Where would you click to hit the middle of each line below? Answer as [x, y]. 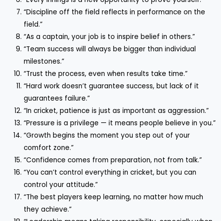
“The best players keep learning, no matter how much [114, 197]
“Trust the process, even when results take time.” [106, 74]
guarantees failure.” [57, 99]
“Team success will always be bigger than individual [110, 49]
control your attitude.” [61, 185]
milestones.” [44, 62]
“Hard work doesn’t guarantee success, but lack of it [111, 86]
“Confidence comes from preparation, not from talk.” [113, 160]
